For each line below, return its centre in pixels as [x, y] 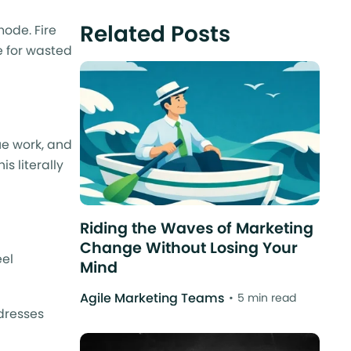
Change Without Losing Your [188, 248]
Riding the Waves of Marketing [196, 228]
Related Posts [155, 34]
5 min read [266, 297]
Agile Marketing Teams [152, 298]
